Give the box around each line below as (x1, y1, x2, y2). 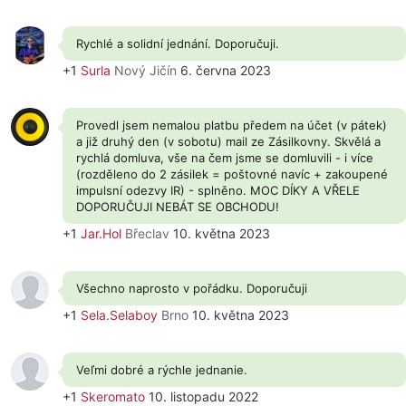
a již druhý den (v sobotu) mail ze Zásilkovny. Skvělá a (76, 134, 381, 149)
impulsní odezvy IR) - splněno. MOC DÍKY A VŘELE (76, 183, 360, 198)
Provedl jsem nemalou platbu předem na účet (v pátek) (76, 118, 387, 132)
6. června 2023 (177, 63, 271, 78)
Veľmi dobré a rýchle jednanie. (76, 362, 247, 377)
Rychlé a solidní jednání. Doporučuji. (76, 36, 279, 51)
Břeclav (125, 226, 169, 241)
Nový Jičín (114, 63, 177, 78)
